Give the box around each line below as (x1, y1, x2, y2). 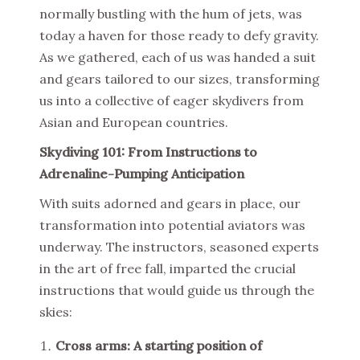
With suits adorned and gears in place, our (39, 195, 301, 212)
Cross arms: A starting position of (55, 337, 262, 354)
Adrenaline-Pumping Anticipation (39, 166, 244, 182)
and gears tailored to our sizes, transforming (39, 71, 320, 88)
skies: (39, 304, 72, 321)
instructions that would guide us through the (39, 282, 314, 299)
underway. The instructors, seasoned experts (39, 239, 319, 256)
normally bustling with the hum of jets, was (39, 6, 302, 22)
